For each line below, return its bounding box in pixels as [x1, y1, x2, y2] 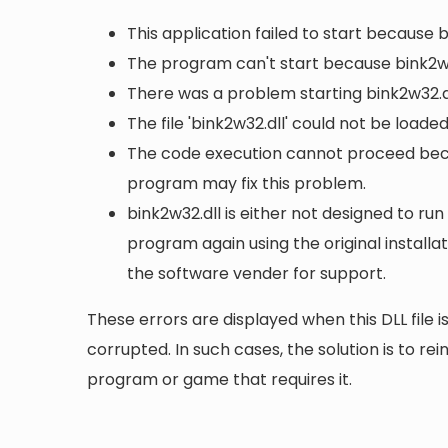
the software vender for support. [127, 261, 386, 285]
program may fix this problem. [127, 171, 366, 195]
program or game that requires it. [87, 367, 352, 391]
